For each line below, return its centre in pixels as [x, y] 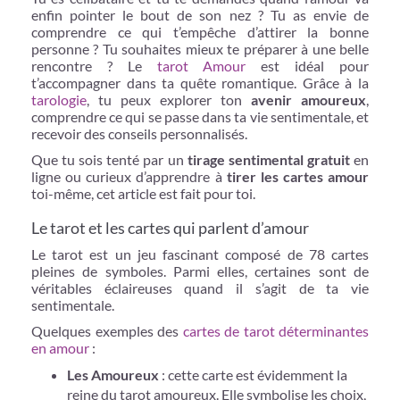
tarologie [59, 99]
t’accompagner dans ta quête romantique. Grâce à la [200, 82]
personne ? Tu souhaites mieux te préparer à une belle [200, 48]
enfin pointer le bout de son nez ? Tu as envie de [200, 14]
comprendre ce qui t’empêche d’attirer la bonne [200, 31]
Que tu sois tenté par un [109, 159]
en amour [60, 347]
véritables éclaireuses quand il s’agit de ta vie [200, 287]
